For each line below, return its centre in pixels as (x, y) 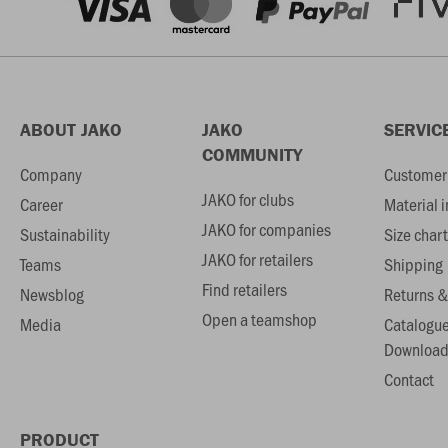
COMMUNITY (251, 155)
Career (41, 204)
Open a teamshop (259, 319)
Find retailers (244, 289)
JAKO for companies (266, 229)
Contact (408, 379)
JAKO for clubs (247, 199)
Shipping (413, 264)
